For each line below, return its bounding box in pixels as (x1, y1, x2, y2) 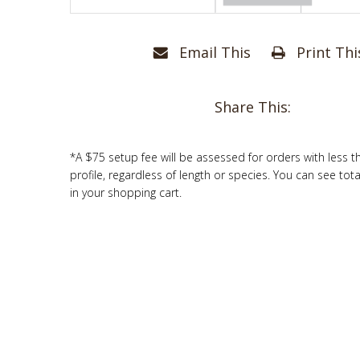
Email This (175, 43, 251, 62)
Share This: (214, 97, 291, 117)
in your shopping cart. (70, 185, 182, 200)
